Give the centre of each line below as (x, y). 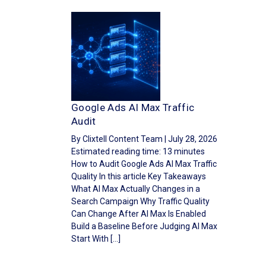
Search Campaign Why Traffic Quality (140, 201)
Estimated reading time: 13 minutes (138, 151)
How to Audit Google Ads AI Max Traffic (144, 164)
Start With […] (96, 239)
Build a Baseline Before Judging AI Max (144, 226)
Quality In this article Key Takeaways (139, 176)
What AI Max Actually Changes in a (136, 189)
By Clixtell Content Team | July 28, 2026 (144, 139)
